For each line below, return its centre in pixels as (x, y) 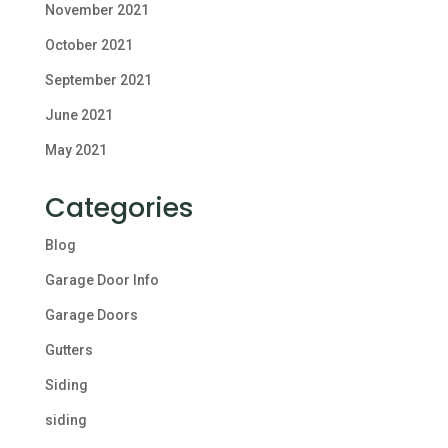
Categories (119, 207)
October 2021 (88, 45)
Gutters (68, 350)
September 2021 (98, 80)
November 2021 (96, 10)
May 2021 (75, 150)
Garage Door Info (101, 280)
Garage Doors (91, 315)
